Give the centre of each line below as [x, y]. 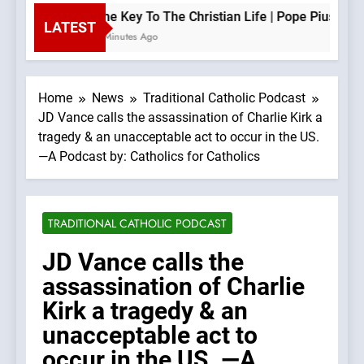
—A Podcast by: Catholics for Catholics [149, 157]
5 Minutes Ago [120, 37]
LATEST [70, 28]
